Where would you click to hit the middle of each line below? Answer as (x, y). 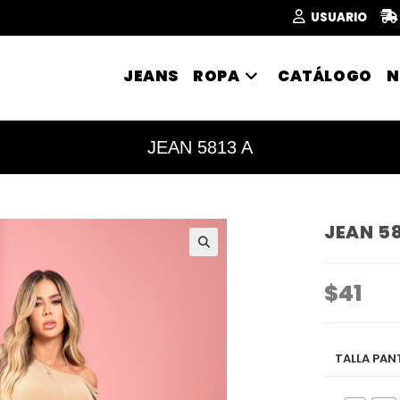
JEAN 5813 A (200, 147)
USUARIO (338, 17)
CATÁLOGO (325, 76)
